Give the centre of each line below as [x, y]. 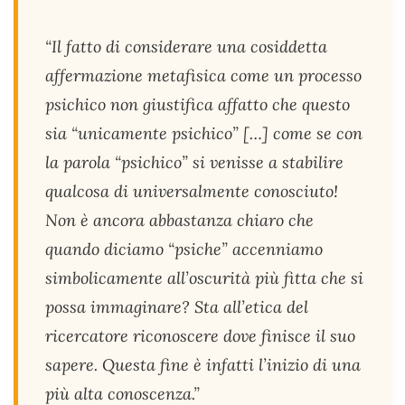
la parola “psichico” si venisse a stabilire [194, 162]
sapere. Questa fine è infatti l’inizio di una [203, 365]
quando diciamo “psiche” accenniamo [184, 249]
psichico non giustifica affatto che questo [198, 104]
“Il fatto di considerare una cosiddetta [186, 47]
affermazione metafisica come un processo [203, 75]
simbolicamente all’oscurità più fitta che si [204, 278]
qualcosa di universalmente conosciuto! [192, 191]
